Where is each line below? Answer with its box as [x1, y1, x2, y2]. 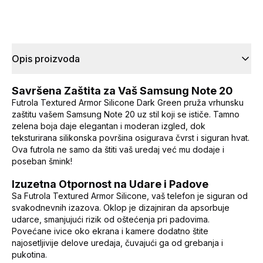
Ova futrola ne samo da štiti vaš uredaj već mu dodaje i [12, 144, 224, 155]
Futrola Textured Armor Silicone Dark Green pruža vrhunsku [12, 97, 244, 108]
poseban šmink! [12, 156, 72, 167]
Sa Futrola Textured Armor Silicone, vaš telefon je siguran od [12, 191, 248, 201]
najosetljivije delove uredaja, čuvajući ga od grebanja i [12, 238, 223, 248]
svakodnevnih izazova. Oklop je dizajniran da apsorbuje [12, 203, 230, 213]
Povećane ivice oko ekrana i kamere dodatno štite [12, 226, 208, 237]
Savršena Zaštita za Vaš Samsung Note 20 [12, 85, 233, 97]
